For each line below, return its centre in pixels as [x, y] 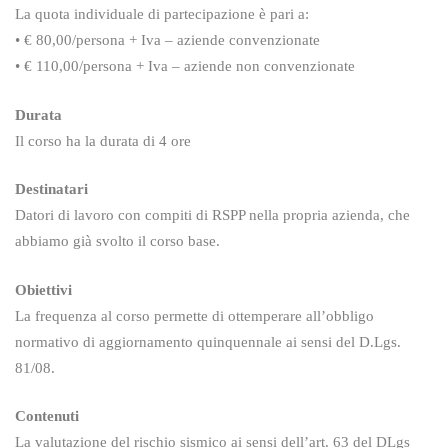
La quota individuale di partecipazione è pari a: [162, 14]
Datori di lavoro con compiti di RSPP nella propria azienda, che [212, 215]
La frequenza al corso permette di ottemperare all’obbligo [194, 315]
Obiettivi [43, 289]
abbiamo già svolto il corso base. [117, 241]
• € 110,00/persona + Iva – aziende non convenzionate [185, 66]
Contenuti [47, 416]
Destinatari [51, 189]
